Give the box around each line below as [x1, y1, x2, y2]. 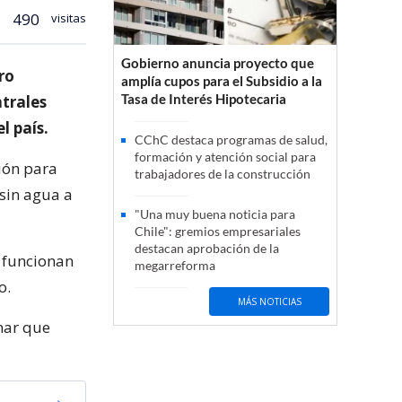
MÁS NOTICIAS [237, 294, 301, 308]
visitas [48, 9, 86, 26]
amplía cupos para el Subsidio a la [121, 73, 322, 90]
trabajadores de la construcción [135, 166, 310, 182]
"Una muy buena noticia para [135, 206, 295, 223]
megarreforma [135, 258, 215, 274]
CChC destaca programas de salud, [135, 132, 328, 148]
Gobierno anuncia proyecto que [121, 55, 314, 72]
